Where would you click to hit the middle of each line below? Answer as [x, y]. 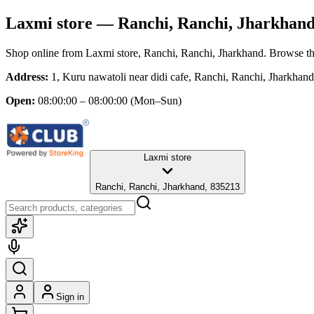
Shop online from [46, 53]
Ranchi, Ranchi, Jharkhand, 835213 [168, 186]
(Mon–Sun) [155, 100]
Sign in [70, 296]
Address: [27, 76]
